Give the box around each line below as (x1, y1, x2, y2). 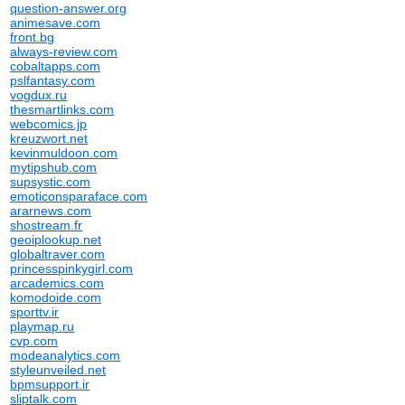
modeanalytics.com (10, 348, 121, 363)
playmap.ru (10, 319, 75, 334)
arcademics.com (10, 276, 105, 290)
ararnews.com (10, 203, 92, 218)
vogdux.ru (10, 88, 68, 102)
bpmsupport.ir (10, 377, 90, 391)
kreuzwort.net (10, 131, 89, 146)
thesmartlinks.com (10, 102, 115, 117)
